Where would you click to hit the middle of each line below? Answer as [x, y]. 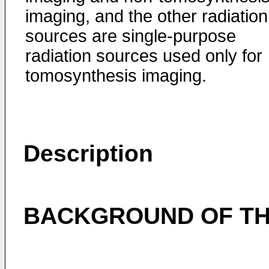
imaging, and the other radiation [147, 16]
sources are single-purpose [131, 36]
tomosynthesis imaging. [116, 76]
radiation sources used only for [144, 56]
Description [88, 153]
